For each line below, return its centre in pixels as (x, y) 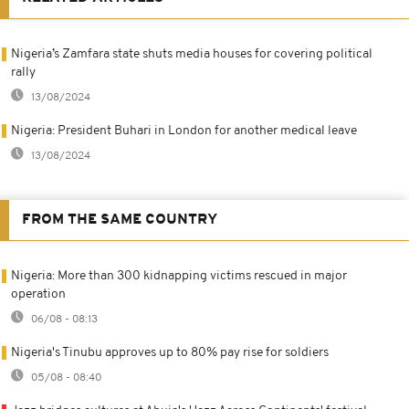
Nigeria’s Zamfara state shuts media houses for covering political (192, 54)
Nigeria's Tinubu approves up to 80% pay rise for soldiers (170, 352)
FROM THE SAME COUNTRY (120, 220)
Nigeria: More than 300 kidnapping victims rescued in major (179, 276)
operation (38, 294)
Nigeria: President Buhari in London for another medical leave (184, 131)
